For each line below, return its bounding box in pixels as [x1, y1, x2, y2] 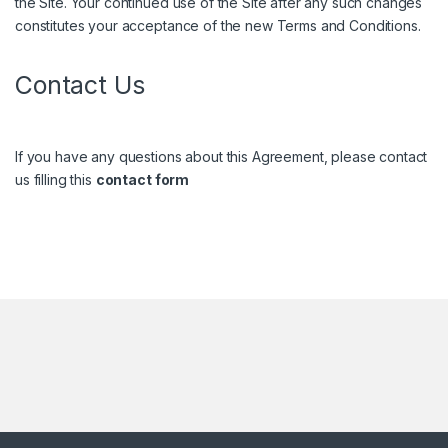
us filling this [15, 171, 96, 189]
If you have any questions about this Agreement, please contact [15, 148, 428, 166]
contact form [95, 171, 190, 189]
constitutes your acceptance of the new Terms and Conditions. [15, 17, 421, 35]
